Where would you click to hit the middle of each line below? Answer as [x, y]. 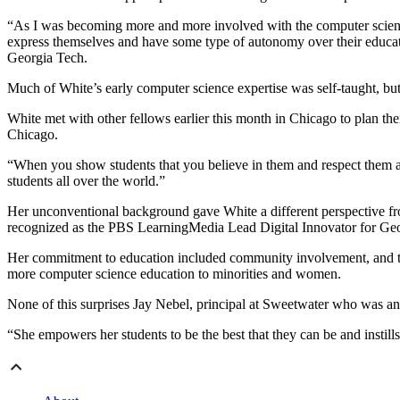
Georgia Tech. [47, 58]
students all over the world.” [86, 181]
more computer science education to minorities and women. [174, 274]
